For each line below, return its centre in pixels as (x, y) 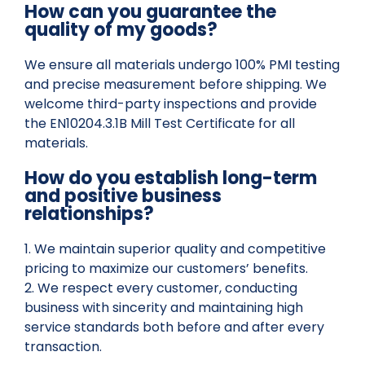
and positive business (123, 196)
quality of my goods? (121, 29)
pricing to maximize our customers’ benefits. (166, 268)
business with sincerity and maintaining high (164, 307)
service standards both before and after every (174, 327)
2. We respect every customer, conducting (161, 288)
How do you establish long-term (171, 178)
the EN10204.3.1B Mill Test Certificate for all (160, 123)
